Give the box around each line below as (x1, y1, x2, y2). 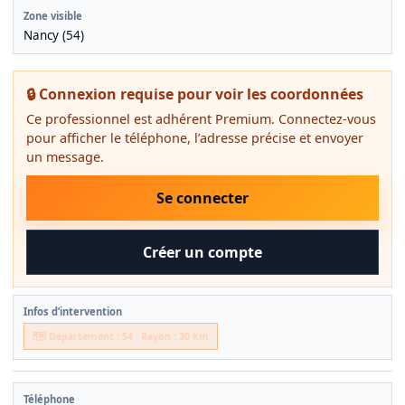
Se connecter (156, 188, 249, 209)
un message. (26, 148, 104, 166)
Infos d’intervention (24, 305, 122, 319)
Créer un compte (143, 242, 262, 263)
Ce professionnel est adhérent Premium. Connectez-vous (26, 110, 376, 128)
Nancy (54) (24, 27, 84, 44)
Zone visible (24, 9, 82, 24)
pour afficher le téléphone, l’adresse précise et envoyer (26, 129, 363, 147)
